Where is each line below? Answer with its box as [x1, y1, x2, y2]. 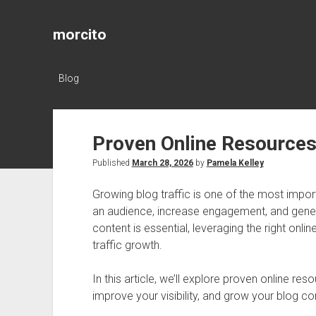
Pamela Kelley [206, 158, 264, 168]
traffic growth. [92, 238, 162, 252]
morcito [52, 26, 107, 43]
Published [92, 158, 132, 168]
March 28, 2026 [131, 158, 193, 168]
